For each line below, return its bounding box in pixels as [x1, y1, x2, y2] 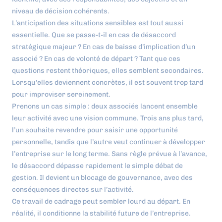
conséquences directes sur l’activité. [12, 185, 134, 194]
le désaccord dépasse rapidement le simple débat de [12, 161, 183, 170]
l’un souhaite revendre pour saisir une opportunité [12, 125, 178, 134]
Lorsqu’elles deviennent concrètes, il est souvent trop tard [12, 78, 203, 87]
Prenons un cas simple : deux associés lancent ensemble [12, 102, 198, 111]
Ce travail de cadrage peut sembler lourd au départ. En [12, 197, 190, 206]
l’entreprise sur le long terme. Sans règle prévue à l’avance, [12, 149, 207, 158]
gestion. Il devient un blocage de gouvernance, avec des [12, 173, 193, 182]
